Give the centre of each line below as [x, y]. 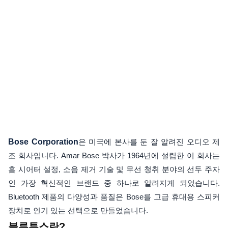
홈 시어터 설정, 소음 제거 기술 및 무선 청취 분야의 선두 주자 [114, 169]
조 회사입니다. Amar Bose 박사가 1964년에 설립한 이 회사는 [114, 155]
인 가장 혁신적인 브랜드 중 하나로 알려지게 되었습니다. [114, 183]
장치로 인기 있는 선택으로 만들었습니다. [78, 210]
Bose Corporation [43, 142]
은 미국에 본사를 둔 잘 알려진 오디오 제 [149, 142]
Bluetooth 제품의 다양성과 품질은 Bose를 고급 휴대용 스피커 [114, 197]
